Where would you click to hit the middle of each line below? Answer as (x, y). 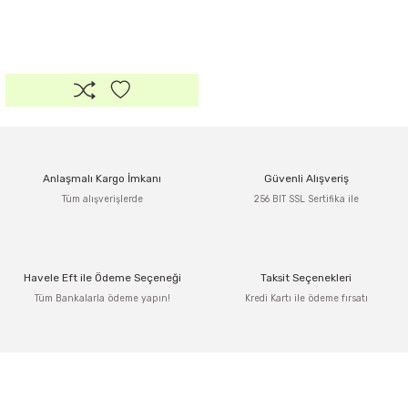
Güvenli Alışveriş (306, 178)
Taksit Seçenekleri (306, 278)
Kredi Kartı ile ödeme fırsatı (306, 298)
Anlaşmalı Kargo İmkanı (102, 178)
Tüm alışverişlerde (102, 199)
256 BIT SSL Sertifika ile (306, 199)
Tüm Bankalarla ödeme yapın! (102, 298)
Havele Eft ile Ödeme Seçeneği (102, 278)
